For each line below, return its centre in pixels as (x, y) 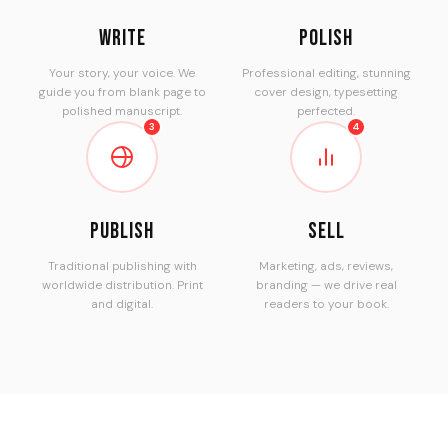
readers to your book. (326, 303)
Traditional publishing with (122, 265)
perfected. (326, 110)
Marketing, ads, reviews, (326, 265)
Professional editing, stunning (326, 72)
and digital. (122, 303)
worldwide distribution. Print (122, 284)
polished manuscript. (122, 110)
